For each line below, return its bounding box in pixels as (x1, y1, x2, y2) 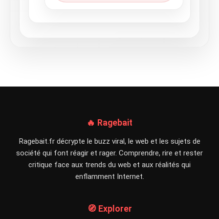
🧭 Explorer (87, 204, 132, 214)
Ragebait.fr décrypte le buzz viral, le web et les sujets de (19, 137, 200, 146)
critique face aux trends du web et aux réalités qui (28, 160, 191, 169)
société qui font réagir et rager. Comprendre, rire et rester (16, 149, 203, 157)
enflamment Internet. (75, 172, 144, 181)
